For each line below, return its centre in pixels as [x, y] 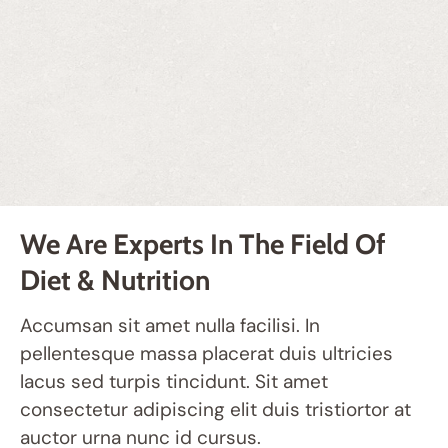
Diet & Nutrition [115, 280]
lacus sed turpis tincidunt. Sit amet [174, 381]
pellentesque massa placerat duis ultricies [206, 353]
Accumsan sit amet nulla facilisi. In [170, 325]
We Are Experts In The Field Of [203, 244]
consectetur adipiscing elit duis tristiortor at [215, 409]
